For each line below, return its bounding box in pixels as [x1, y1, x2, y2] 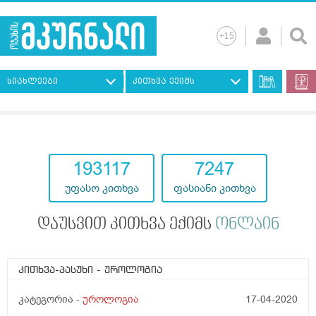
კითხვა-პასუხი [18, 265, 97, 276]
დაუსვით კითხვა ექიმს [37, 217, 215, 234]
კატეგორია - [18, 293, 83, 307]
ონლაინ [214, 217, 279, 234]
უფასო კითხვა [64, 181, 139, 196]
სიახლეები [7, 76, 58, 87]
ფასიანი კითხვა [173, 181, 256, 196]
